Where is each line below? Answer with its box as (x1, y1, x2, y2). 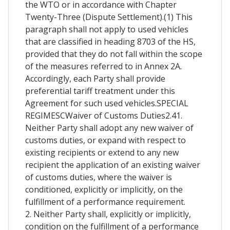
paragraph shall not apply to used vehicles (25, 23, 188, 35)
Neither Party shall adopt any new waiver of (25, 122, 194, 133)
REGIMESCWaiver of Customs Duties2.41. (25, 109, 182, 121)
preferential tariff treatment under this (25, 85, 175, 97)
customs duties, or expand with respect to (25, 134, 186, 146)
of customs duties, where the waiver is (25, 171, 172, 183)
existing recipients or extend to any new (25, 146, 179, 158)
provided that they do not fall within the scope (25, 48, 202, 60)
